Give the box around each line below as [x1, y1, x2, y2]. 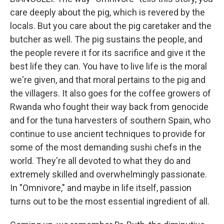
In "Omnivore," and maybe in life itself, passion [10, 182, 191, 193]
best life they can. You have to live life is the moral [10, 61, 207, 71]
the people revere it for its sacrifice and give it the [10, 47, 205, 58]
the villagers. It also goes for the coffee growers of [10, 88, 211, 98]
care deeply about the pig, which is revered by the [10, 7, 205, 17]
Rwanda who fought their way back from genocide [10, 101, 208, 112]
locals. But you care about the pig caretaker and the [10, 20, 211, 31]
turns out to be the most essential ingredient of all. [10, 196, 209, 206]
